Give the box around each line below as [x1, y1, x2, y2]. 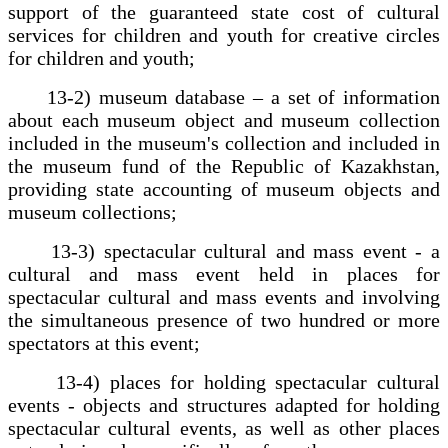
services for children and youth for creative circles [8, 23, 440, 46]
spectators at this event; [8, 331, 200, 354]
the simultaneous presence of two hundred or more [8, 308, 440, 331]
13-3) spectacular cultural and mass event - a [8, 239, 440, 262]
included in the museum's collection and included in [8, 131, 440, 154]
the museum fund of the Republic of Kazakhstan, [8, 154, 440, 177]
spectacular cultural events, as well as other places [8, 416, 440, 439]
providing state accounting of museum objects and [8, 177, 440, 200]
